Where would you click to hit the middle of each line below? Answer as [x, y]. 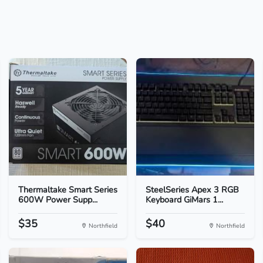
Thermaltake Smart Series [68, 190]
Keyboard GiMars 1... [184, 200]
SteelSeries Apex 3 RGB [192, 190]
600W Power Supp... [58, 200]
